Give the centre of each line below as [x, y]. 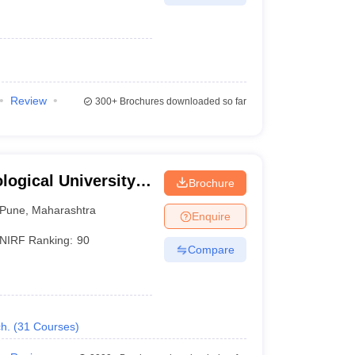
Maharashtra [64, 210]
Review [28, 101]
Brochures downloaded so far [181, 101]
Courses [54, 326]
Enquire [211, 216]
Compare [211, 249]
